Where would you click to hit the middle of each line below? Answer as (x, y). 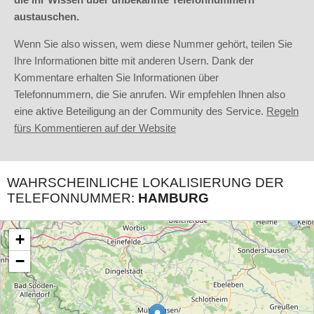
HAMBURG (173, 198)
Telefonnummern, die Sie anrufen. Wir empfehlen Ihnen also (150, 95)
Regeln (282, 111)
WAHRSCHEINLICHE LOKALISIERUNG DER (145, 183)
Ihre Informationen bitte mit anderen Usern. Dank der (134, 61)
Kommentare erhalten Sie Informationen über (116, 78)
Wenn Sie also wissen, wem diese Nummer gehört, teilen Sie (153, 44)
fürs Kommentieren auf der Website (95, 128)
